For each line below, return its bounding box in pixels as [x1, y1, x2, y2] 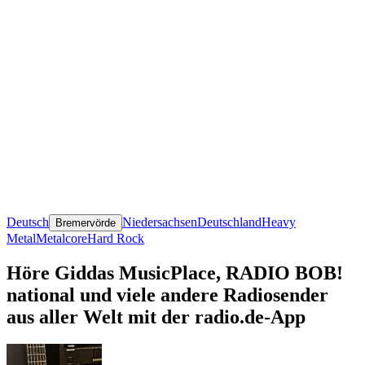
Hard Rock [87, 231, 144, 245]
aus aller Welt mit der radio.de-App [7, 306, 306, 328]
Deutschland [197, 214, 262, 229]
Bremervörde [55, 216, 116, 229]
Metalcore [36, 231, 87, 245]
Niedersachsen [122, 214, 197, 229]
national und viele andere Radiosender [7, 284, 328, 306]
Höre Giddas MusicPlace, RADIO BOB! [7, 262, 343, 284]
